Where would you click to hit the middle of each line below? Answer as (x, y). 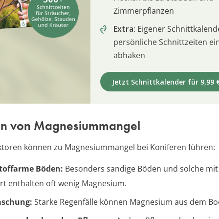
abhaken (129, 55)
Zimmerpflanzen (144, 11)
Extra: (124, 29)
